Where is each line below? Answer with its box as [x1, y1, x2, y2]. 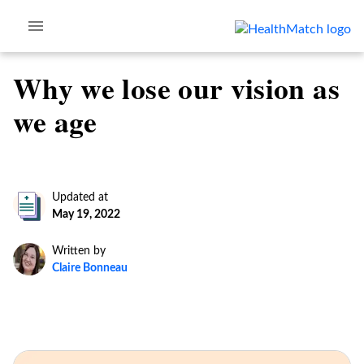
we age [13, 100, 97, 142]
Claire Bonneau [52, 262, 128, 274]
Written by [52, 245, 106, 257]
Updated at [52, 192, 108, 203]
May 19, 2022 [52, 209, 120, 220]
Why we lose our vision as [13, 67, 340, 109]
